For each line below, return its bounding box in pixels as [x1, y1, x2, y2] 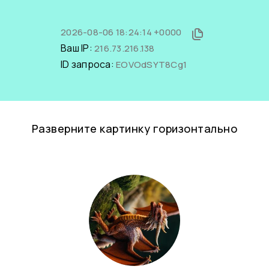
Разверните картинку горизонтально [31, 121, 238, 136]
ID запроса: [61, 58, 116, 71]
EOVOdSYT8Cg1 [116, 58, 187, 71]
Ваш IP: [61, 41, 94, 55]
